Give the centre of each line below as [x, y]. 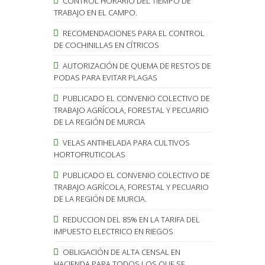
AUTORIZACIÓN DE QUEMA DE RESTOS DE [136, 65]
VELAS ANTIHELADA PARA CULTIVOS [125, 142]
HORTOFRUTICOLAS [89, 154]
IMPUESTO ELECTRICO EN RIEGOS [113, 231]
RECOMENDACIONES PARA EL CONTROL [132, 33]
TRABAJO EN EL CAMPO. [95, 12]
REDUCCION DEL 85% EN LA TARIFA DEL [130, 219]
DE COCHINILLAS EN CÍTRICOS [106, 45]
